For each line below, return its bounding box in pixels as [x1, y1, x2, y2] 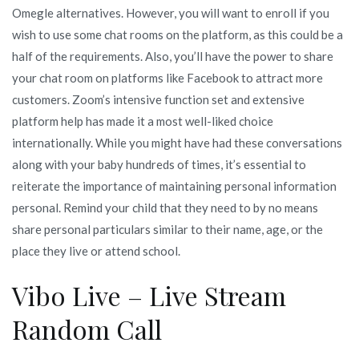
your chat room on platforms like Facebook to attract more [12, 70, 323, 85]
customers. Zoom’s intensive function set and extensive [12, 91, 305, 107]
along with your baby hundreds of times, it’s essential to [12, 156, 306, 171]
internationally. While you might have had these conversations [12, 135, 342, 150]
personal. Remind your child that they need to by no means [12, 200, 318, 215]
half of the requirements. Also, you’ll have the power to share [12, 48, 333, 63]
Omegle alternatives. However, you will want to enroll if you [12, 5, 329, 20]
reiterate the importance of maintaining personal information [12, 178, 337, 193]
